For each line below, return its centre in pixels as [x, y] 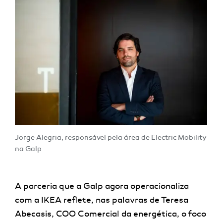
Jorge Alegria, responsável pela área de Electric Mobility [111, 138]
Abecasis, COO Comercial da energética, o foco [111, 214]
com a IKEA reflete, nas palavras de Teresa [102, 200]
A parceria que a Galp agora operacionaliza [102, 186]
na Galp [28, 149]
